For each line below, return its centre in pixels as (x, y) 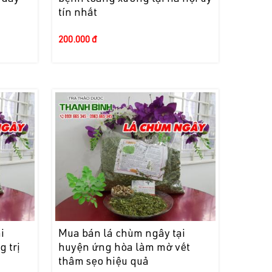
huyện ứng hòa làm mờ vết (124, 248)
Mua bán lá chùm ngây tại (121, 234)
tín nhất (77, 13)
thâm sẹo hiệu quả (103, 262)
